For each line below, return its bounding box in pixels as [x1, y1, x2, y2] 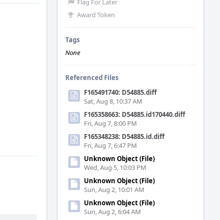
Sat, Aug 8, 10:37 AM [84, 97, 142, 106]
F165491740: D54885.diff [84, 88, 157, 97]
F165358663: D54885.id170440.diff [84, 110, 185, 119]
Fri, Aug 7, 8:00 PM [84, 119, 137, 128]
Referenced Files [65, 73, 118, 82]
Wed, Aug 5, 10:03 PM [84, 163, 146, 172]
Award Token [77, 10, 115, 19]
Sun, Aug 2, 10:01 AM [84, 185, 144, 194]
